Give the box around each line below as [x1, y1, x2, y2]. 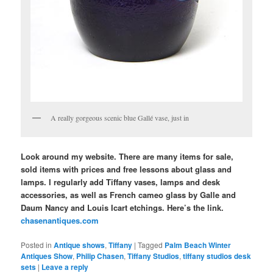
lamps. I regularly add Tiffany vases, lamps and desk [21, 175, 221, 188]
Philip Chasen [76, 250, 124, 261]
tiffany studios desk [183, 250, 252, 261]
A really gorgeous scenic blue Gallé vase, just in [51, 113, 190, 123]
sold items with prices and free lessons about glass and [21, 163, 232, 175]
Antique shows [54, 239, 105, 250]
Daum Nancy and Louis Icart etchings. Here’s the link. [21, 201, 224, 213]
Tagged [138, 239, 163, 250]
